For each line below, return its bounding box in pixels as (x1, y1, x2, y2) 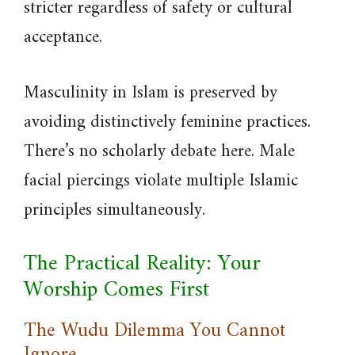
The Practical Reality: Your (24, 245, 261, 284)
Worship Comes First (24, 271, 209, 310)
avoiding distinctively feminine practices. (24, 107, 311, 138)
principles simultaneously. (24, 195, 205, 226)
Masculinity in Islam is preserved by (24, 78, 277, 109)
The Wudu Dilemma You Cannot (24, 314, 286, 349)
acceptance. (24, 22, 102, 53)
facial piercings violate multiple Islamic (24, 166, 298, 197)
